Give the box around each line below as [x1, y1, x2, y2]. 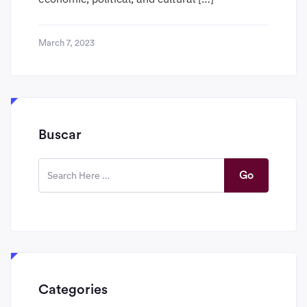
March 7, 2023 [38, 38, 95, 47]
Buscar [38, 128, 82, 142]
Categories [38, 283, 108, 297]
